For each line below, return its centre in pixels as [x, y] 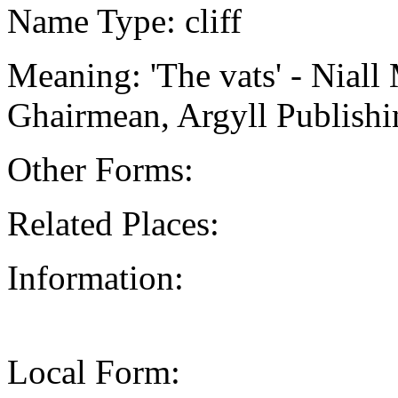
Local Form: [94, 371]
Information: [96, 277]
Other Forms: [100, 169]
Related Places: [113, 223]
